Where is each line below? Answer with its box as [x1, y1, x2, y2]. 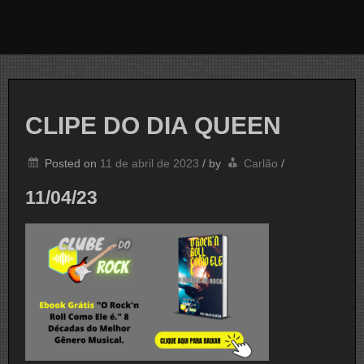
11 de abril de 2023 [100, 157, 199, 171]
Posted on [45, 157, 100, 171]
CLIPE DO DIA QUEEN [25, 112, 281, 140]
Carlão [244, 157, 278, 171]
